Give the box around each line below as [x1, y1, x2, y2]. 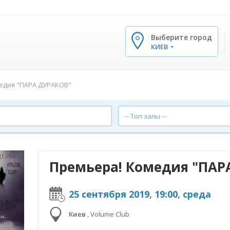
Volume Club [90, 209, 129, 219]
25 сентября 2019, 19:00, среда [69, 188, 211, 200]
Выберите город [151, 32, 212, 42]
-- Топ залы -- [125, 111, 166, 121]
